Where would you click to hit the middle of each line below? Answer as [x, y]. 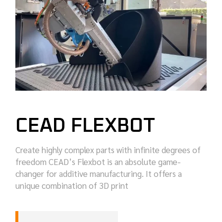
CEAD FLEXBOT [85, 126]
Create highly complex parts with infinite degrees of [108, 150]
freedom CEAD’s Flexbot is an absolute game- [98, 162]
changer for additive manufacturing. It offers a [99, 174]
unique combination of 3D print [72, 186]
